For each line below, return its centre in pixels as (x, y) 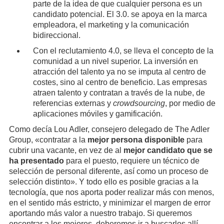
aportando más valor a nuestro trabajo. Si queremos (100, 213)
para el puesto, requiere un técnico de (131, 161)
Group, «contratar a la (48, 140)
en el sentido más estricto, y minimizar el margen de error (109, 203)
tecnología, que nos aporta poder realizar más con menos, (111, 192)
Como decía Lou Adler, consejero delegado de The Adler (109, 129)
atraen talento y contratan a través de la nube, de (119, 93)
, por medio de (190, 103)
